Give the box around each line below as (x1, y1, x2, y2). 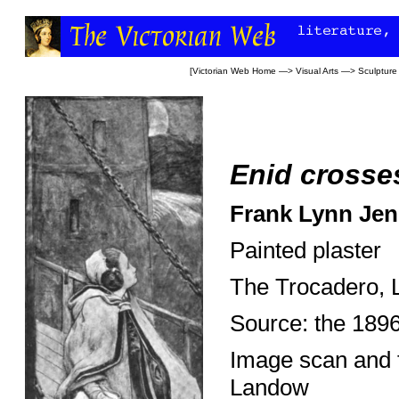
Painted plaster (230, 237, 381, 264)
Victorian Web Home (192, 66, 276, 76)
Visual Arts (296, 66, 338, 76)
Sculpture (358, 66, 397, 76)
